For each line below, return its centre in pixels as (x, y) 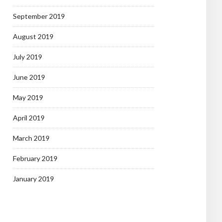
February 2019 (35, 158)
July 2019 (28, 57)
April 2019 (29, 118)
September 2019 (39, 16)
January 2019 (33, 179)
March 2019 (31, 138)
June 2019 (29, 77)
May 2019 (28, 97)
